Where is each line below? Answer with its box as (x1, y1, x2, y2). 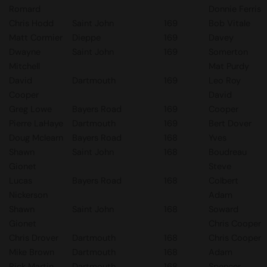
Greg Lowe (9, 103, 52, 115)
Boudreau (209, 146, 247, 158)
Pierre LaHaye (9, 117, 63, 129)
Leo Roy (209, 74, 241, 86)
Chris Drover (9, 232, 58, 244)
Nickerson (9, 189, 48, 201)
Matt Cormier (9, 32, 63, 44)
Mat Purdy (209, 60, 249, 72)
